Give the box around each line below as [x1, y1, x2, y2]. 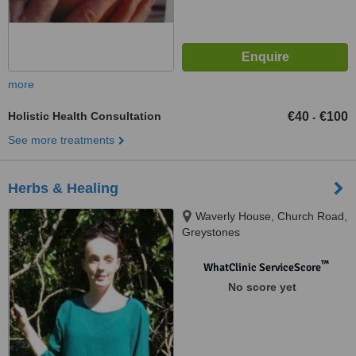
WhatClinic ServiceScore [203, 261, 321, 274]
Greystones [182, 226, 240, 238]
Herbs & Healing [8, 180, 118, 196]
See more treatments [8, 133, 114, 146]
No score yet [227, 281, 296, 293]
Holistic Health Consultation [8, 110, 161, 122]
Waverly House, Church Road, [195, 210, 347, 222]
